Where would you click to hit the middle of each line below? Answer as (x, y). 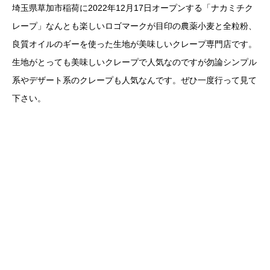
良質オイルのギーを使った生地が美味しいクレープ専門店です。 (134, 44)
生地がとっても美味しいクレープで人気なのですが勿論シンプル (134, 62)
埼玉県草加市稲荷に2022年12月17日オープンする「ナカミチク (133, 8)
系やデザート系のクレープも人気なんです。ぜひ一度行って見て (134, 80)
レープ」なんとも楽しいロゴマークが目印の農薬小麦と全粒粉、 (134, 26)
